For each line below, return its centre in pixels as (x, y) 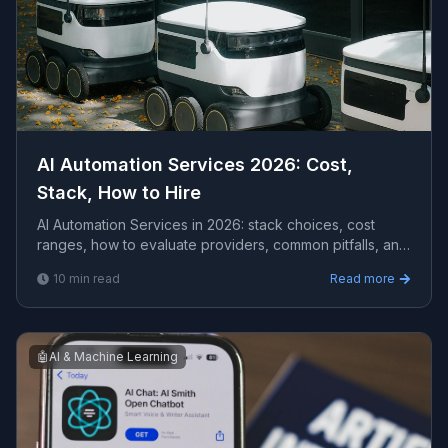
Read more (362, 278)
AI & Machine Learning (113, 356)
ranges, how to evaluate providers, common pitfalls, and (222, 244)
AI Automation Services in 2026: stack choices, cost (206, 224)
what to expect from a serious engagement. (181, 264)
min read (93, 278)
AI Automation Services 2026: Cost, (195, 164)
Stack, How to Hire (119, 192)
